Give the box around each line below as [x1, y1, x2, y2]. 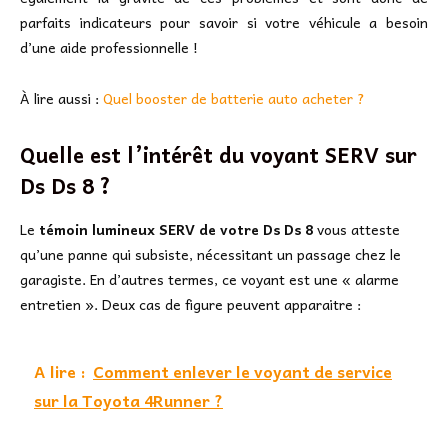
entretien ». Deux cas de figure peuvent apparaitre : [20, 293, 361, 316]
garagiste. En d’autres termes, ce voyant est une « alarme [20, 268, 399, 291]
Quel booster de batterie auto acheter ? [103, 87, 365, 110]
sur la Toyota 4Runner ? [34, 387, 223, 414]
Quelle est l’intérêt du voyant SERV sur [20, 137, 417, 172]
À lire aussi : [20, 87, 103, 110]
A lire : [34, 358, 85, 385]
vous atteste [313, 218, 400, 241]
